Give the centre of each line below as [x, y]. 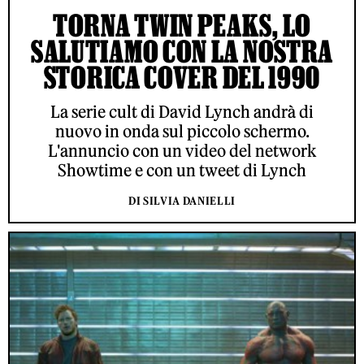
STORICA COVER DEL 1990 [182, 78]
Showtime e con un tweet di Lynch [182, 171]
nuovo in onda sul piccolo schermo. [182, 132]
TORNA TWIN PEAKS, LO [182, 26]
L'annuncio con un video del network [182, 151]
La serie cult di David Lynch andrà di [182, 112]
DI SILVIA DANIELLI [182, 201]
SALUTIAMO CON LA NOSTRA [182, 52]
